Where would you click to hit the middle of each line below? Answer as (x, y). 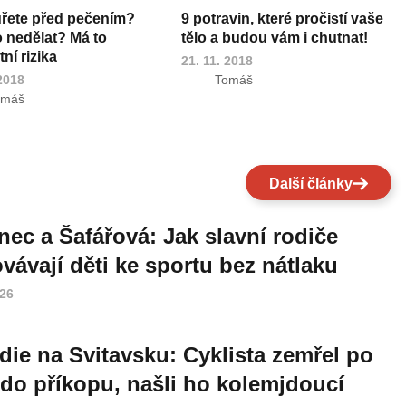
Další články (310, 183)
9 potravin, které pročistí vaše (283, 19)
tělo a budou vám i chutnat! (275, 38)
